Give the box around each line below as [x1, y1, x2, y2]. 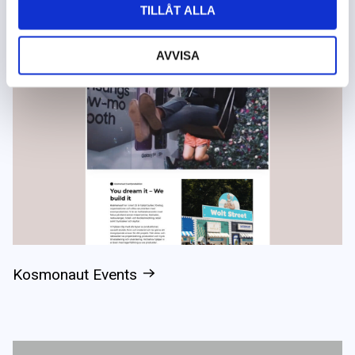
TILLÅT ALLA [139, 3, 216, 17]
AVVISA [155, 48, 200, 62]
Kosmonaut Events [13, 265, 137, 284]
